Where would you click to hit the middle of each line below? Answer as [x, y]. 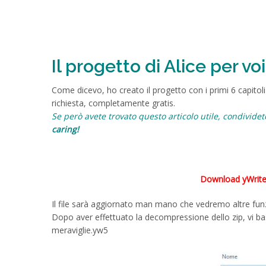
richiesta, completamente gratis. [113, 103]
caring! [65, 129]
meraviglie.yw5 [80, 230]
